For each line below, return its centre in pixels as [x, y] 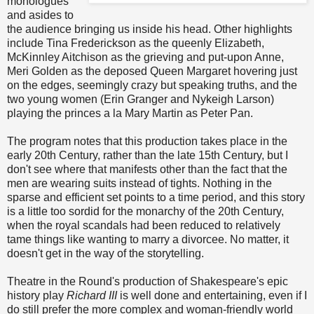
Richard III [92, 296]
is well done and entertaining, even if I [212, 296]
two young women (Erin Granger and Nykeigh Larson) [141, 100]
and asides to [40, 15]
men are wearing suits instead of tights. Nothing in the [139, 184]
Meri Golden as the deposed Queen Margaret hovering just [152, 71]
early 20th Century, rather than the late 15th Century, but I [148, 156]
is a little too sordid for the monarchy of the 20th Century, [145, 212]
